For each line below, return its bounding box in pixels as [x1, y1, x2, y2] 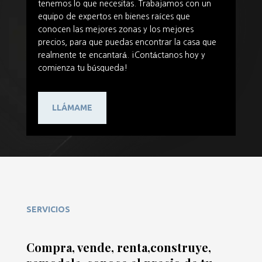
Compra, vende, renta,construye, [26, 239, 211, 255]
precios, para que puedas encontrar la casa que [37, 37, 216, 46]
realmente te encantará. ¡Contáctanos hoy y [37, 50, 205, 59]
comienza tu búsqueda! [37, 63, 127, 72]
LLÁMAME [51, 102, 92, 112]
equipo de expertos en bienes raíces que [37, 12, 190, 20]
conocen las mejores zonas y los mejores [37, 25, 194, 33]
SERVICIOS [26, 204, 70, 214]
